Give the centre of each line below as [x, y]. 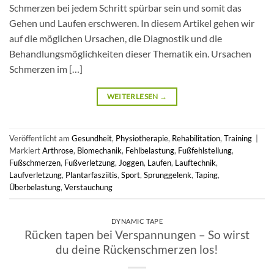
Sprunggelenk [168, 175]
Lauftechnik [195, 162]
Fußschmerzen [35, 162]
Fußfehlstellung [205, 150]
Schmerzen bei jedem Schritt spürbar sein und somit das [125, 7]
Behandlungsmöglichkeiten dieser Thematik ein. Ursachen [130, 53]
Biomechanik [99, 150]
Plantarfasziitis [91, 175]
